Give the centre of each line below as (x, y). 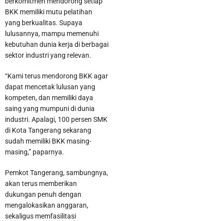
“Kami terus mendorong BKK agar (56, 76)
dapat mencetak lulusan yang (50, 87)
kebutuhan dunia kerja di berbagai (57, 44)
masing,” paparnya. (35, 152)
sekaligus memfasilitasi (40, 216)
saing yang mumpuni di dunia (50, 108)
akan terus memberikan (41, 183)
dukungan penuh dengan (43, 194)
